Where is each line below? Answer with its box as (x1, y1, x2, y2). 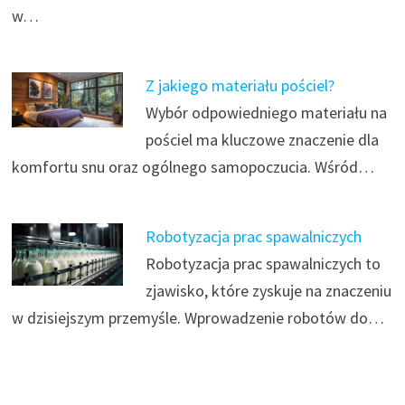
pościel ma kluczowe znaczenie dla (145, 128, 379, 150)
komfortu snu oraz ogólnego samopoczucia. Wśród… (11, 155, 374, 177)
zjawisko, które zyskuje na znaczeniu (145, 279, 391, 301)
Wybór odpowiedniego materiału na (145, 101, 387, 123)
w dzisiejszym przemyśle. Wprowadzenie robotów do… (11, 306, 384, 328)
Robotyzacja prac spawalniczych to (145, 252, 381, 274)
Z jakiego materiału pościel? (145, 74, 334, 96)
